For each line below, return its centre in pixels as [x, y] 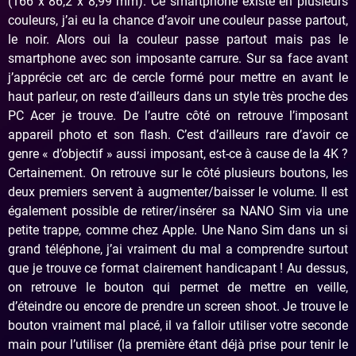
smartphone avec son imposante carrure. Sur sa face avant [178, 58]
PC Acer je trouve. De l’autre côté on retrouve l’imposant [178, 115]
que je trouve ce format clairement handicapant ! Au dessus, [178, 268]
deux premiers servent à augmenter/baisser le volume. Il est [178, 192]
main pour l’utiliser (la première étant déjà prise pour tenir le [178, 344]
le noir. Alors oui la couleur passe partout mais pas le [178, 39]
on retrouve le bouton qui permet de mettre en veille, [178, 287]
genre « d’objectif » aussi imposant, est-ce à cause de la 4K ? [178, 153]
